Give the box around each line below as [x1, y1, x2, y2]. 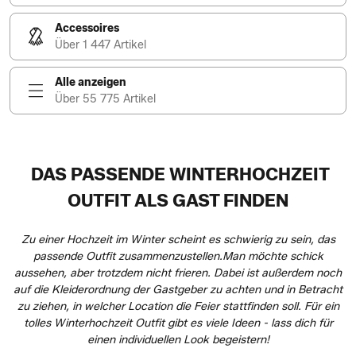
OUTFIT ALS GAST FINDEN [68, 190, 288, 211]
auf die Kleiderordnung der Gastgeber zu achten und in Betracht [14, 283, 342, 296]
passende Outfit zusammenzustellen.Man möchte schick [33, 250, 323, 263]
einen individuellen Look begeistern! [87, 333, 269, 346]
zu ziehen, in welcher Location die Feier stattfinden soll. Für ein [17, 300, 339, 313]
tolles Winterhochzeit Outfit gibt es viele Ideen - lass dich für [23, 316, 333, 330]
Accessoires [55, 21, 119, 35]
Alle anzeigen [55, 75, 126, 89]
